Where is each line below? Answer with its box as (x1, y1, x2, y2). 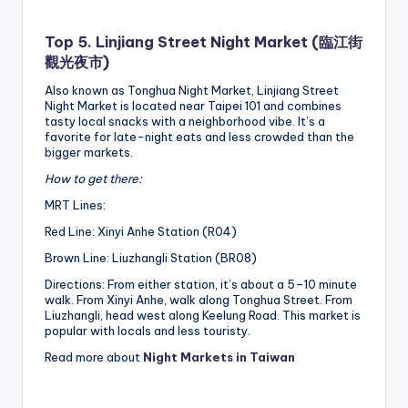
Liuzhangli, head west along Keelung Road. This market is (45, 308, 361, 323)
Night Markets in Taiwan (143, 350, 295, 365)
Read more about (45, 350, 143, 365)
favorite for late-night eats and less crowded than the (45, 129, 354, 145)
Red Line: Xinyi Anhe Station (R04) (45, 224, 237, 240)
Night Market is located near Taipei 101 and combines (45, 98, 342, 114)
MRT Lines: (45, 198, 106, 213)
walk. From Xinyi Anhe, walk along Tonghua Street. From (45, 292, 352, 308)
